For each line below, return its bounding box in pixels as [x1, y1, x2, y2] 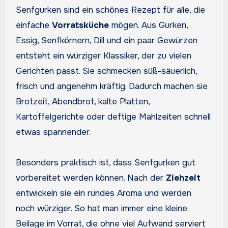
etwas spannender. [15, 126, 91, 137]
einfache [15, 19, 52, 31]
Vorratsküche [51, 19, 109, 31]
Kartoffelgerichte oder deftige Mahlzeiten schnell [15, 111, 211, 122]
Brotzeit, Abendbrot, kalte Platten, [15, 96, 150, 107]
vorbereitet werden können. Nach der [15, 172, 166, 183]
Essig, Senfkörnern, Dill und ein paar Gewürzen [15, 35, 197, 46]
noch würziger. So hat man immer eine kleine [15, 203, 187, 214]
